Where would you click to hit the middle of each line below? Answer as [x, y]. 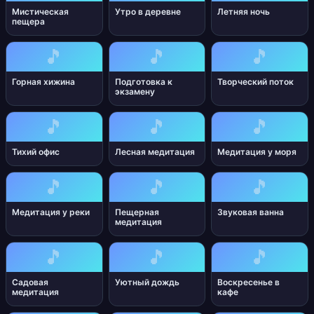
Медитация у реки [51, 212]
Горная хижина [43, 82]
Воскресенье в [249, 282]
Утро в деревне [148, 12]
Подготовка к [143, 82]
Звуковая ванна [251, 212]
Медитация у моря [257, 152]
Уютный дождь [147, 282]
